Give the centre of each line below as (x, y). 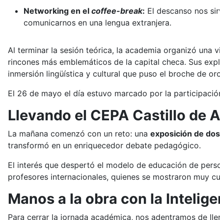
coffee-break (117, 11)
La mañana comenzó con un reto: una (79, 134)
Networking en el (57, 11)
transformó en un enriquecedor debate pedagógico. (104, 146)
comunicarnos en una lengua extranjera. (97, 23)
